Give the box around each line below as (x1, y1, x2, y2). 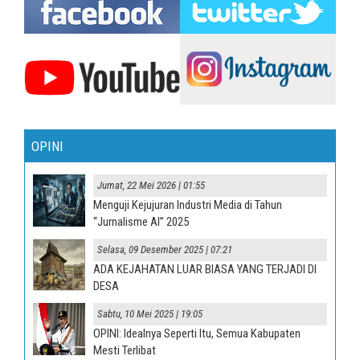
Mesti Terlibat (92, 343, 156, 358)
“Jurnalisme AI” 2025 (92, 215, 189, 230)
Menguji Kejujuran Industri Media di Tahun (92, 198, 282, 213)
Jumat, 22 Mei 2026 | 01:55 (96, 179, 205, 192)
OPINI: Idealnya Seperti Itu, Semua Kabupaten (92, 326, 301, 342)
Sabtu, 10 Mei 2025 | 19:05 (96, 308, 202, 321)
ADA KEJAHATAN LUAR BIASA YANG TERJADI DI (92, 262, 317, 277)
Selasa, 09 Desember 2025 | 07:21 (96, 243, 232, 256)
